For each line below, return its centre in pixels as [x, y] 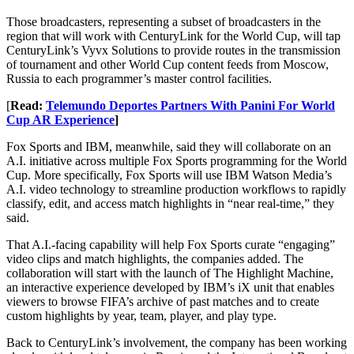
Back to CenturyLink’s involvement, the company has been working [177, 343]
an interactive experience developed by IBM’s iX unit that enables [170, 288]
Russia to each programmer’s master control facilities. [139, 79]
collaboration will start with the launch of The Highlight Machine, [170, 273]
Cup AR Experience [60, 120]
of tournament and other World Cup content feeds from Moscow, [168, 65]
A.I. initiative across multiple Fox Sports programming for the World [177, 161]
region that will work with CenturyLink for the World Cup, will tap [173, 36]
